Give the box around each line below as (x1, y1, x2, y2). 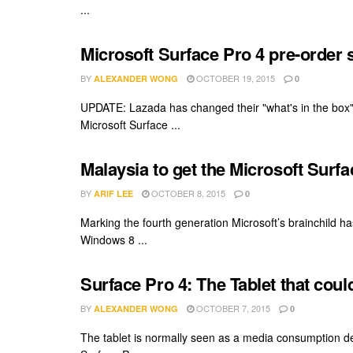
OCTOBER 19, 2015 (194, 72, 275, 85)
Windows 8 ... (80, 232, 147, 248)
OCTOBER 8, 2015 (149, 187, 225, 200)
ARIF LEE (94, 188, 133, 200)
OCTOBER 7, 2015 (194, 302, 270, 315)
